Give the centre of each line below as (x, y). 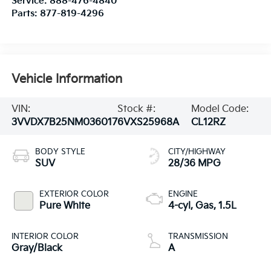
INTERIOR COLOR (45, 236)
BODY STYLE (60, 152)
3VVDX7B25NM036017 (64, 122)
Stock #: (136, 109)
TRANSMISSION (198, 236)
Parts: (25, 13)
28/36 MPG (194, 163)
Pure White (64, 206)
